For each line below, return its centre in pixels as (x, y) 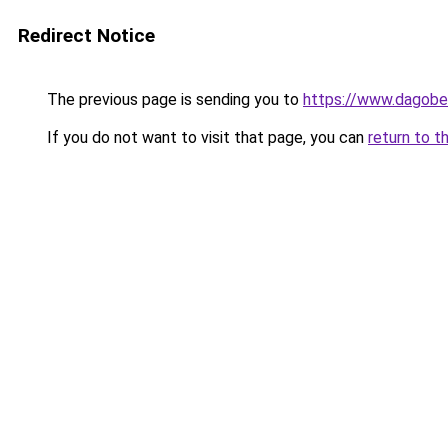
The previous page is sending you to (173, 99)
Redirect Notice (86, 35)
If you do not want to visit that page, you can (205, 137)
